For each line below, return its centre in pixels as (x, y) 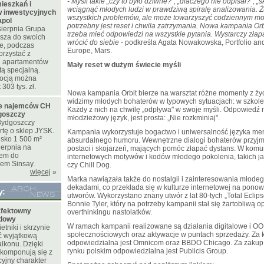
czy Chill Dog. (89, 165)
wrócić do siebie (93, 42)
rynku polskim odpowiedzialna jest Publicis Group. (148, 251)
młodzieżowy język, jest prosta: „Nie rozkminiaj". (143, 118)
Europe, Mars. (90, 51)
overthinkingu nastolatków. (110, 212)
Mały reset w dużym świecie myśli (124, 65)
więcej (40, 172)
